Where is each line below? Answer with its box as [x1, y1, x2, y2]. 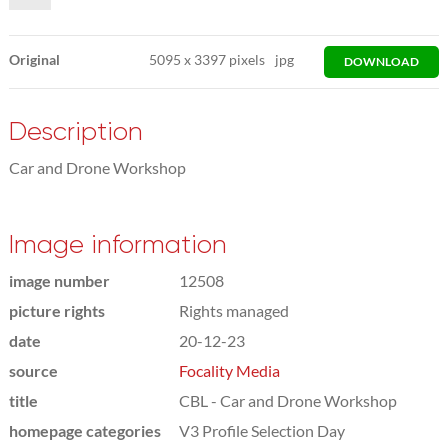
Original [8, 50, 60, 68]
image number [8, 270, 110, 290]
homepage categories [8, 420, 161, 440]
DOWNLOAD [344, 53, 420, 69]
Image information [8, 229, 227, 259]
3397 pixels [191, 50, 266, 68]
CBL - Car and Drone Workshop [178, 390, 397, 410]
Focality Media [178, 360, 280, 380]
